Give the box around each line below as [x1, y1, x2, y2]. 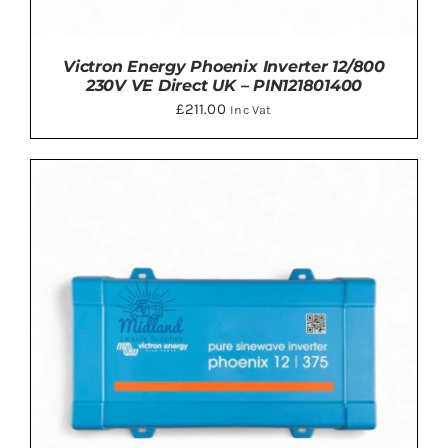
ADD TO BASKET [133, 226, 231, 241]
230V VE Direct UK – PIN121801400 [85, 76, 363, 96]
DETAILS [263, 226, 315, 241]
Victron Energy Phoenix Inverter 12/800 [63, 57, 385, 77]
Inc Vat [230, 103, 272, 118]
